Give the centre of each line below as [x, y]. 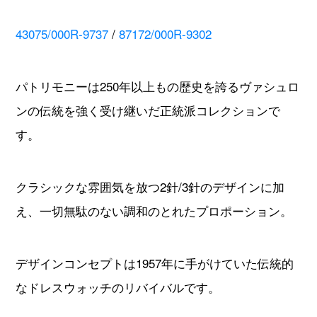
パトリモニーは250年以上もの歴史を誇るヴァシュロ [157, 86]
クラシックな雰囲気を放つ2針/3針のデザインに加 [150, 186]
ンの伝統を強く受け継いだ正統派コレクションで [148, 110]
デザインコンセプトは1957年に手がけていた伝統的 [154, 263]
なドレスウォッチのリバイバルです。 [117, 287]
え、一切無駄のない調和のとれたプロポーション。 [154, 210]
